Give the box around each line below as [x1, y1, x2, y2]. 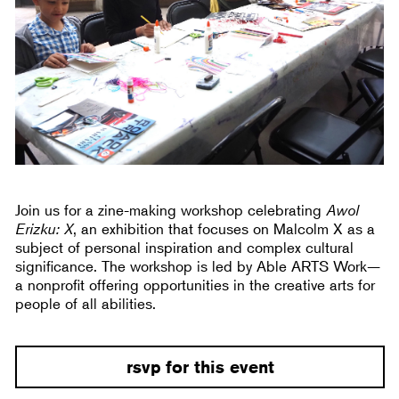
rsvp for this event [126, 355, 274, 377]
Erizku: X [15, 218, 74, 238]
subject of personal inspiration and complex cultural [15, 237, 354, 256]
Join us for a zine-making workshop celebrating [15, 199, 327, 219]
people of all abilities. [15, 293, 157, 313]
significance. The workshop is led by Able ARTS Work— [15, 256, 381, 275]
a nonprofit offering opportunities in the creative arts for [15, 274, 376, 294]
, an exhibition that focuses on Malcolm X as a [73, 218, 376, 238]
